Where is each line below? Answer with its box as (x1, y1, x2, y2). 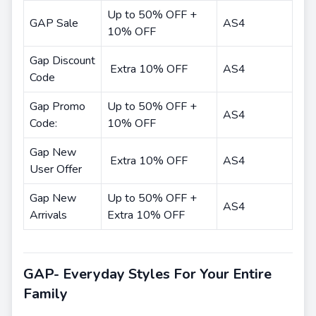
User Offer (30, 162, 82, 177)
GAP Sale (30, 16, 78, 31)
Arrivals (30, 207, 67, 223)
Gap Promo (30, 99, 85, 114)
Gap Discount (30, 53, 95, 68)
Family (23, 284, 68, 303)
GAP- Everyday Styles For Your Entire (23, 265, 272, 284)
